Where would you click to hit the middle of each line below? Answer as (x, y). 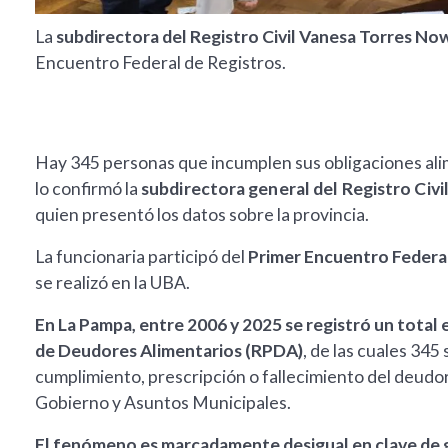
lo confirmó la (88, 189)
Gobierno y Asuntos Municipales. (163, 403)
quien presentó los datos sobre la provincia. (202, 215)
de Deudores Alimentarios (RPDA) (169, 351)
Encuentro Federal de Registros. (160, 63)
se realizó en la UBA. (112, 283)
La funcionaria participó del (141, 257)
